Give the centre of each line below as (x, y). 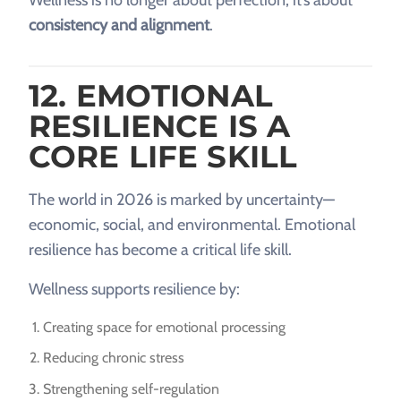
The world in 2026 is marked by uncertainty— (182, 199)
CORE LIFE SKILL (163, 156)
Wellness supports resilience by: (134, 289)
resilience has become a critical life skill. (160, 249)
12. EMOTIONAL (151, 95)
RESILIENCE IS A (160, 126)
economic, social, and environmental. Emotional (192, 224)
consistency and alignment (119, 25)
